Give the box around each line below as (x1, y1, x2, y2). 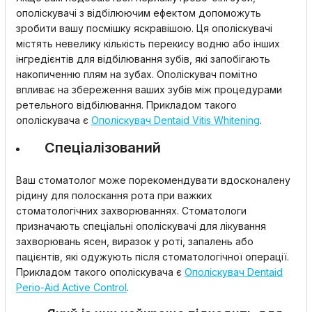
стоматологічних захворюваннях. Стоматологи (16, 205, 247, 217)
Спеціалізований (45, 139, 161, 156)
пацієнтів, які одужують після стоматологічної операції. (16, 251, 289, 263)
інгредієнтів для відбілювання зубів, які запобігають (16, 53, 270, 65)
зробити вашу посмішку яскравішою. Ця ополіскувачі (16, 22, 272, 34)
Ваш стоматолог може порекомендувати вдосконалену (16, 174, 290, 186)
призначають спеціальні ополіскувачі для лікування (16, 220, 266, 232)
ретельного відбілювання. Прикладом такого (16, 99, 237, 111)
